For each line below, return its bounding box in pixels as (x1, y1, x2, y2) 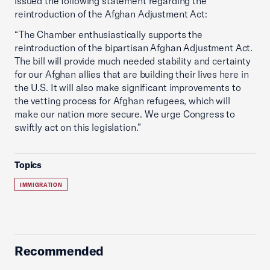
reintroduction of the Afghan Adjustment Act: (14, 8, 207, 20)
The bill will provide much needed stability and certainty (14, 55, 251, 67)
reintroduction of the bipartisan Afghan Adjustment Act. (14, 42, 253, 54)
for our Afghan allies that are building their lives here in (14, 68, 249, 80)
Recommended (14, 243, 104, 259)
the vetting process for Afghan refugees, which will (14, 95, 230, 107)
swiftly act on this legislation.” (14, 121, 142, 133)
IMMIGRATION (20, 181, 63, 188)
